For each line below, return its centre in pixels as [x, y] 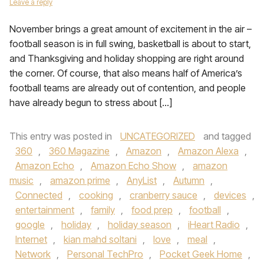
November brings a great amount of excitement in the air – [131, 29]
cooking [96, 195]
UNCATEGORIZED [158, 136]
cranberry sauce [164, 195]
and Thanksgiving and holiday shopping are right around [127, 58]
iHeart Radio [214, 225]
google [30, 225]
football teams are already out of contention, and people [128, 88]
